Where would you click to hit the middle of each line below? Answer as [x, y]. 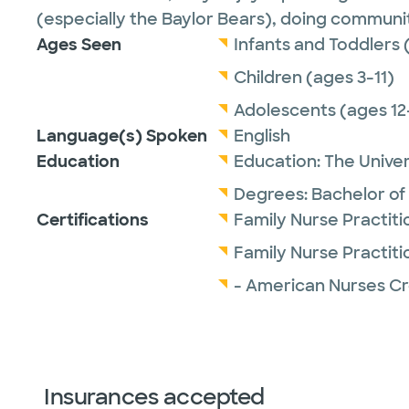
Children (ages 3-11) [314, 78]
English [262, 136]
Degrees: [273, 194]
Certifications [93, 220]
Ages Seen [79, 45]
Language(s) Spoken [122, 136]
